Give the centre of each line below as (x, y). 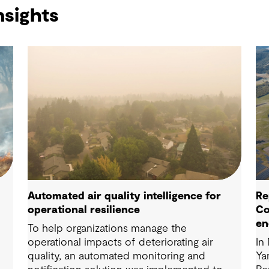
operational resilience (83, 210)
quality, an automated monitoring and (116, 256)
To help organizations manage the (107, 228)
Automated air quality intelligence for (124, 196)
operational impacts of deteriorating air (120, 242)
